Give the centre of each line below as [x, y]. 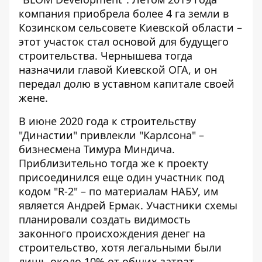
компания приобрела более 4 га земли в [124, 14]
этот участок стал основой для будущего [124, 42]
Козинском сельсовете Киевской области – [130, 28]
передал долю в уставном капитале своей [127, 84]
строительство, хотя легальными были [120, 248]
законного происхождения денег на [112, 234]
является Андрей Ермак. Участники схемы [128, 206]
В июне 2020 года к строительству [107, 121]
